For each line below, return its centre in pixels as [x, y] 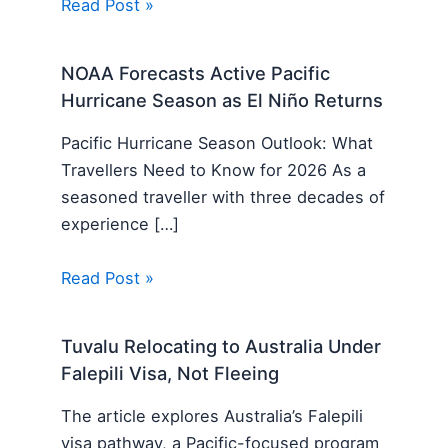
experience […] [120, 224]
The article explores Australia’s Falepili [212, 416]
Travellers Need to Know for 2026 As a [214, 170]
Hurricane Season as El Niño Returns [222, 99]
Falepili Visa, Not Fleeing [170, 373]
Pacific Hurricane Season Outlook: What [217, 143]
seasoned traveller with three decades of [223, 197]
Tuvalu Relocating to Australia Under [221, 346]
